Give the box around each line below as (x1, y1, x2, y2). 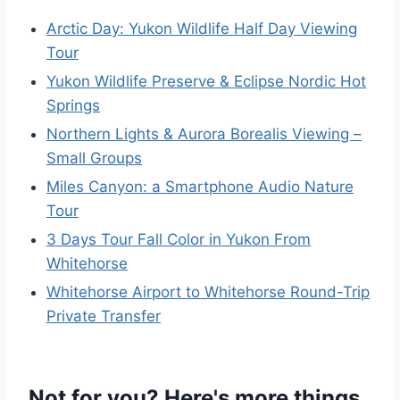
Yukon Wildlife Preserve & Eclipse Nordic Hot (46, 72, 366, 90)
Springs (46, 96, 100, 114)
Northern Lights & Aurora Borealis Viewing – (46, 125, 362, 143)
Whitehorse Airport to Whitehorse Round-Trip (46, 283, 370, 301)
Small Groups (46, 149, 142, 167)
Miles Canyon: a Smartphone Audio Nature (46, 178, 354, 196)
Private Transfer (46, 307, 161, 325)
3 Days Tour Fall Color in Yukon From (46, 230, 311, 248)
